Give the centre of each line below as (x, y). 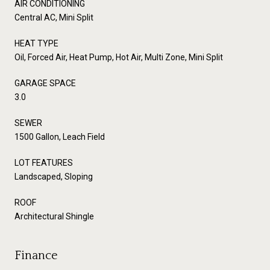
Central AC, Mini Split (54, 17)
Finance (36, 255)
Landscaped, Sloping (54, 176)
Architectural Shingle (54, 216)
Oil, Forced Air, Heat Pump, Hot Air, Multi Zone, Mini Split (119, 57)
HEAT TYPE (36, 43)
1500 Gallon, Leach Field (60, 137)
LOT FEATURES (44, 162)
